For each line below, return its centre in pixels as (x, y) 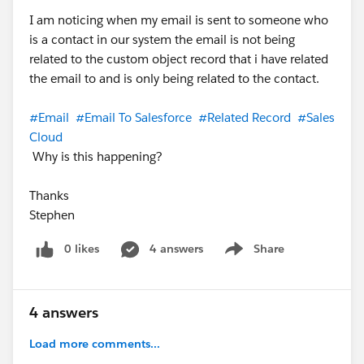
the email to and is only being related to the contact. (174, 78)
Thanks (51, 195)
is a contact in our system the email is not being (162, 39)
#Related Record (245, 117)
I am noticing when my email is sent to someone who (179, 19)
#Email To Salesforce (134, 117)
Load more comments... (95, 343)
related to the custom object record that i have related (179, 58)
